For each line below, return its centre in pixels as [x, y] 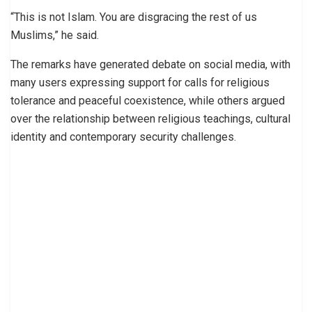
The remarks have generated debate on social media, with [150, 65]
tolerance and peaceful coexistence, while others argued [148, 101]
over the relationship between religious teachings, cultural [150, 119]
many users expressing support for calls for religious [140, 83]
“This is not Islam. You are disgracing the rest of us [134, 17]
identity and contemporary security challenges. [123, 137]
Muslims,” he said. [55, 36]
